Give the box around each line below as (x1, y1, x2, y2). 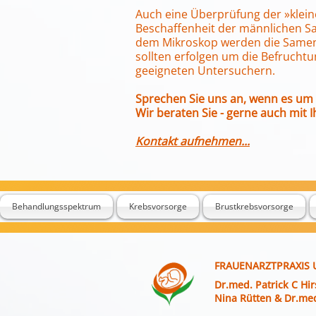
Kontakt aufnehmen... (135, 133, 250, 149)
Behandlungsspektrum (12, 200, 101, 212)
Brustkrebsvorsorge (215, 200, 293, 212)
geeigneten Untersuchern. (135, 63, 275, 78)
